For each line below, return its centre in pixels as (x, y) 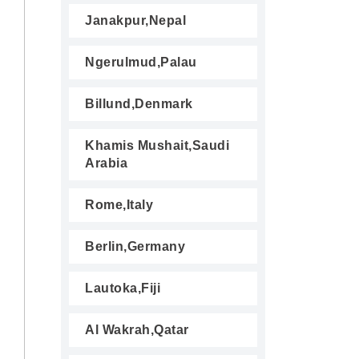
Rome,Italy (119, 205)
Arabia (106, 163)
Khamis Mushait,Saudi (157, 145)
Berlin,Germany (135, 246)
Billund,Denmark (139, 104)
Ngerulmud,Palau (141, 62)
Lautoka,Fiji (123, 288)
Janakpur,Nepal (135, 20)
